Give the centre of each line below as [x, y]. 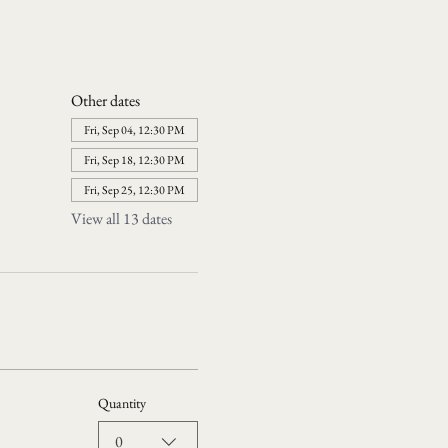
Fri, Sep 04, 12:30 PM [134, 130]
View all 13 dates [121, 218]
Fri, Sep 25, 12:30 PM [134, 190]
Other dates [105, 100]
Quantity [121, 403]
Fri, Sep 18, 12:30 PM [134, 160]
